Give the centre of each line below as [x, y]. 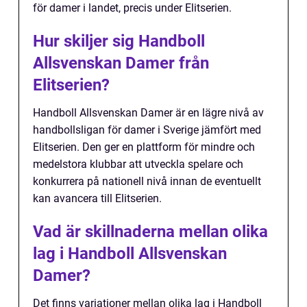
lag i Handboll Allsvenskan [130, 254]
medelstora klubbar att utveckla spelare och [138, 164]
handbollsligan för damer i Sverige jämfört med [147, 130]
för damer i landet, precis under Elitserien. [132, 8]
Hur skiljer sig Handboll [119, 41]
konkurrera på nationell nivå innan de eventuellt [147, 182]
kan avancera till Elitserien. [97, 199]
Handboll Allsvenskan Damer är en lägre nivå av [148, 113]
